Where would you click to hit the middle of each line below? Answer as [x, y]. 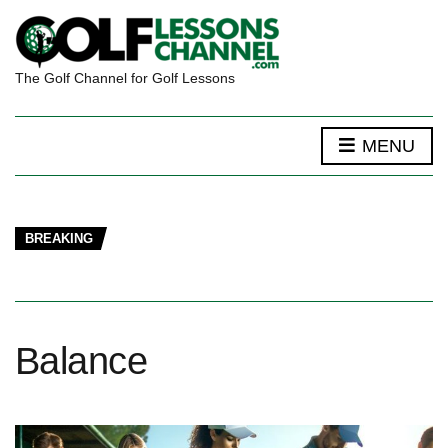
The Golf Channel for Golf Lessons [125, 78]
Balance [81, 361]
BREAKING [59, 238]
